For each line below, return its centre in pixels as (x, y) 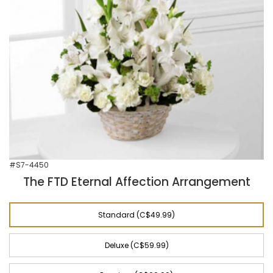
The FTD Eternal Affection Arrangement (136, 182)
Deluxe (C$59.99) (136, 246)
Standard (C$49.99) (136, 215)
